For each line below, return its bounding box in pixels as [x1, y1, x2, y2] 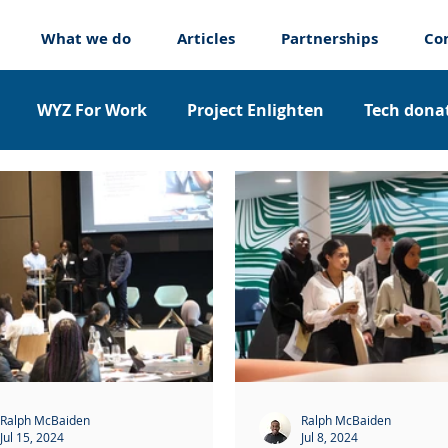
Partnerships [280, 27, 378, 49]
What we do [40, 27, 131, 49]
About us [122, 179, 194, 201]
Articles [176, 27, 235, 49]
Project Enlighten [187, 99, 324, 121]
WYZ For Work [37, 99, 147, 121]
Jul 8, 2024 [301, 429, 358, 445]
